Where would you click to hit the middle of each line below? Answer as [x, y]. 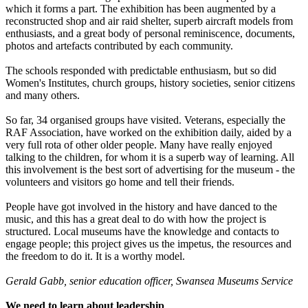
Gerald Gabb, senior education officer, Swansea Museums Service [149, 281]
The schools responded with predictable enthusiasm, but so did [141, 71]
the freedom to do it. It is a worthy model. [95, 256]
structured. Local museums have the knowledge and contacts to [142, 232]
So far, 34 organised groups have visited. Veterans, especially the [145, 120]
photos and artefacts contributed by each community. [119, 46]
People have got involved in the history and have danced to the [141, 207]
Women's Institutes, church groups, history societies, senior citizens [150, 83]
